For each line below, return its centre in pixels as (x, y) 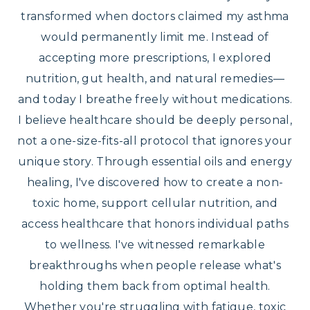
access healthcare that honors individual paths (155, 224)
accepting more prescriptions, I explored (155, 57)
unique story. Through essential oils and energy (155, 161)
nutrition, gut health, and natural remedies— (155, 78)
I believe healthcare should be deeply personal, (155, 120)
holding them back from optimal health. (155, 286)
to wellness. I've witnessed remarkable (155, 244)
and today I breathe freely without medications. (155, 99)
